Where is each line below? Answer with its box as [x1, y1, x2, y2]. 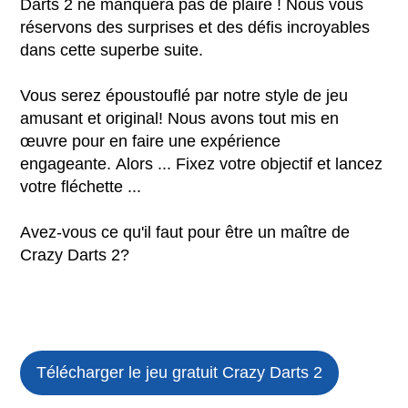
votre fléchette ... [20, 178, 142, 197]
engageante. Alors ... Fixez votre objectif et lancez [20, 155, 383, 174]
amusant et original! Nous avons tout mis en [20, 109, 340, 128]
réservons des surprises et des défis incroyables [20, 18, 371, 37]
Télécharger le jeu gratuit [36, 363, 223, 382]
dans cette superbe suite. [20, 41, 209, 60]
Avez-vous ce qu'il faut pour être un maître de [20, 223, 351, 242]
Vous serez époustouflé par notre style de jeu [20, 87, 349, 106]
